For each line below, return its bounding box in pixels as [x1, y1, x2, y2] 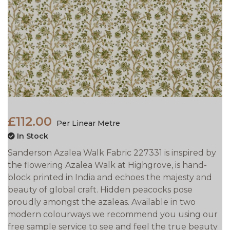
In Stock [15, 131, 48, 141]
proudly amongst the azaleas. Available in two [8, 197, 196, 207]
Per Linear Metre [54, 118, 120, 128]
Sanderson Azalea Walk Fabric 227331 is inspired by [8, 147, 216, 158]
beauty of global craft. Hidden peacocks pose [8, 184, 193, 195]
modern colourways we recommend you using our [8, 209, 218, 219]
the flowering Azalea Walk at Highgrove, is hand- [8, 160, 207, 170]
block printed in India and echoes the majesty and [8, 172, 212, 182]
